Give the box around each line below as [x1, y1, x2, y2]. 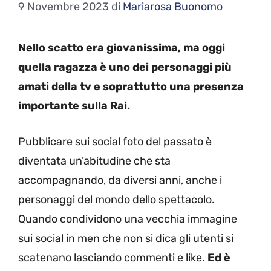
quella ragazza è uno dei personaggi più [18, 60, 232, 74]
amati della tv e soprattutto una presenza [18, 80, 244, 93]
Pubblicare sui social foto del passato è [18, 135, 212, 148]
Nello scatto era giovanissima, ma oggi [18, 41, 225, 54]
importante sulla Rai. [18, 99, 130, 113]
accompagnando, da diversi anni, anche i [18, 174, 222, 187]
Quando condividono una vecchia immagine [18, 212, 237, 226]
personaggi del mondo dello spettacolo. [18, 193, 215, 206]
